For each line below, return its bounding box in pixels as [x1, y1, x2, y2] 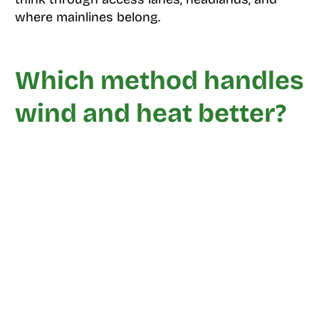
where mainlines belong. [14, 9, 160, 26]
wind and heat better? [14, 98, 286, 130]
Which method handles [14, 66, 304, 97]
